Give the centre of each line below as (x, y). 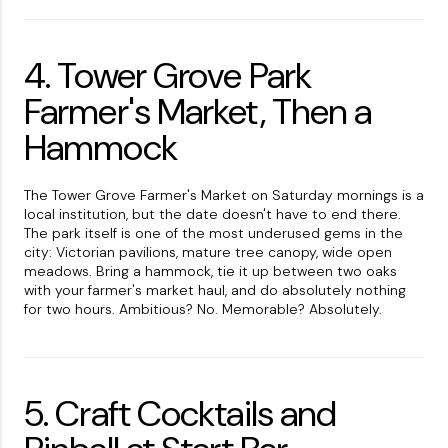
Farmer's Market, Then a (198, 112)
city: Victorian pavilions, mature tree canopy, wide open (208, 252)
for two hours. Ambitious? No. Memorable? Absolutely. (203, 309)
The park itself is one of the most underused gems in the (213, 233)
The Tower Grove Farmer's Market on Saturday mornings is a (224, 195)
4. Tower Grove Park (167, 76)
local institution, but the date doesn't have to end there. (212, 214)
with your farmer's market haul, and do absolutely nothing (215, 290)
